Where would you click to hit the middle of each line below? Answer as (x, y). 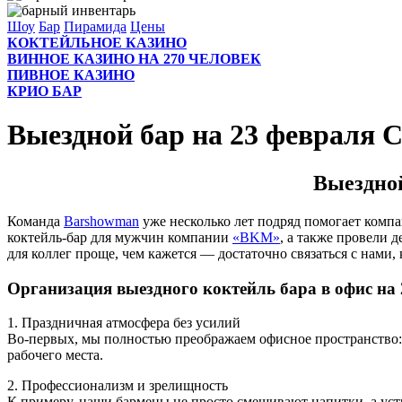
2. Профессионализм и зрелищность (118, 386)
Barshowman (101, 221)
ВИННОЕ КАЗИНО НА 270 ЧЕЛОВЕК (134, 59)
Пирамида (95, 26)
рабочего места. (55, 355)
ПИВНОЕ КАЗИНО (71, 75)
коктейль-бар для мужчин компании (120, 237)
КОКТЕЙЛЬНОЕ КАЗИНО (97, 43)
